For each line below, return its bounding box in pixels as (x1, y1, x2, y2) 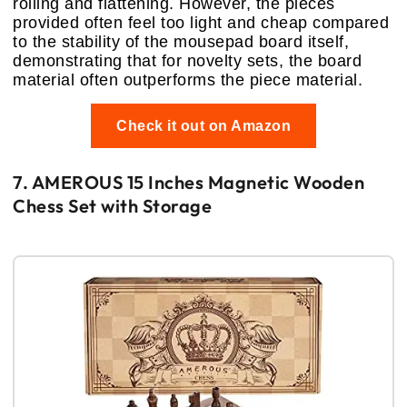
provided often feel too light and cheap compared (13, 13, 389, 32)
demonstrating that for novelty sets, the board (13, 51, 362, 70)
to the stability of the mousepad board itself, (13, 32, 349, 51)
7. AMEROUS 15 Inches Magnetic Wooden (13, 170, 364, 194)
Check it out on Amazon (116, 117, 291, 134)
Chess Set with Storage (13, 194, 212, 217)
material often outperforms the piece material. (13, 70, 362, 89)
